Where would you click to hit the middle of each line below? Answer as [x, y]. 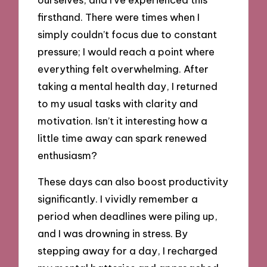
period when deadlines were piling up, [128, 216]
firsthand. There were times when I [119, 17]
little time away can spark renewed [122, 138]
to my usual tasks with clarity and [118, 103]
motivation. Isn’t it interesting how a [123, 120]
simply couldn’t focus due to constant [128, 34]
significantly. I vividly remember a [118, 199]
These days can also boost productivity [133, 182]
